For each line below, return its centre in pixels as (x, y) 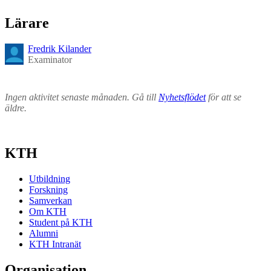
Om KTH (48, 212)
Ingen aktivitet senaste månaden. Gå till (82, 97)
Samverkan (51, 201)
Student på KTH (61, 223)
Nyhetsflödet (182, 97)
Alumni (44, 233)
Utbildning (50, 179)
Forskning (48, 190)
